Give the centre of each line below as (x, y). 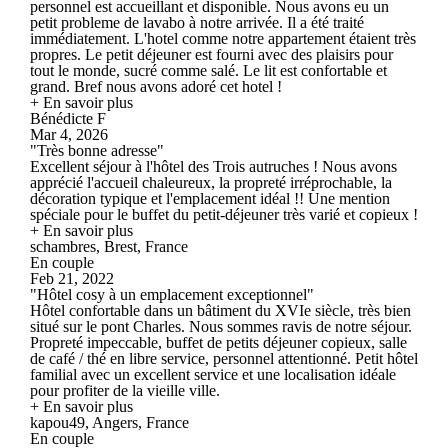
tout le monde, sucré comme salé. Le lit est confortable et (208, 70)
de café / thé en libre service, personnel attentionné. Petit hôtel (224, 358)
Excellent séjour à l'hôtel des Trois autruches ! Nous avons (213, 166)
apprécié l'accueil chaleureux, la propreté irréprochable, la (211, 182)
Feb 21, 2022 (72, 278)
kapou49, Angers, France (109, 422)
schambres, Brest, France (109, 246)
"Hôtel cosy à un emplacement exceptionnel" (172, 294)
